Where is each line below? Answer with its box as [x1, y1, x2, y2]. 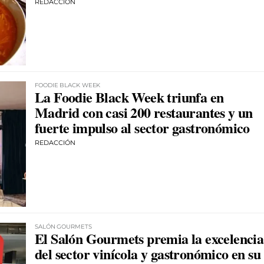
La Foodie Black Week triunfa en [35, 87, 224, 108]
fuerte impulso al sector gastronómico [35, 117, 250, 138]
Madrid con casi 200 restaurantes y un [35, 102, 253, 123]
